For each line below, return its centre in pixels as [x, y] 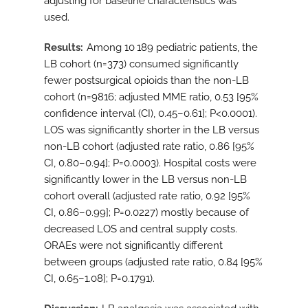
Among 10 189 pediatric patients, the [172, 48]
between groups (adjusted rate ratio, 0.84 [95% [153, 262]
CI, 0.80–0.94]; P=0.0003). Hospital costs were [150, 163]
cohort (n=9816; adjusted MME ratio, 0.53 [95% [151, 97]
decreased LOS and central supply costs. [141, 229]
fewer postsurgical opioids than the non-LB [146, 81]
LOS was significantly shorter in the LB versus [152, 130]
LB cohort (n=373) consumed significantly [141, 64]
